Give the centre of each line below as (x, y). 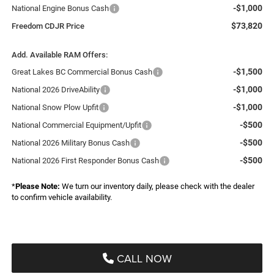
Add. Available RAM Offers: (59, 55)
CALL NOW (143, 259)
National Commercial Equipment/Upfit (76, 125)
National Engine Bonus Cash (60, 9)
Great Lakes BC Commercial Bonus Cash (82, 72)
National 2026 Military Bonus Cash (70, 143)
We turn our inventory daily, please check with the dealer (157, 187)
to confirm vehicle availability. (61, 198)
